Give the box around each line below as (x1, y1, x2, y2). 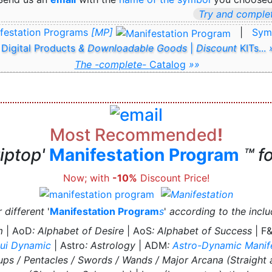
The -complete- (74, 58, 149, 70)
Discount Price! (137, 171, 209, 184)
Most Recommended (49, 124, 217, 145)
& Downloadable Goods (78, 41, 187, 54)
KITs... (236, 41, 269, 54)
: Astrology (85, 239, 135, 251)
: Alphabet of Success (151, 224, 252, 237)
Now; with (63, 171, 112, 184)
